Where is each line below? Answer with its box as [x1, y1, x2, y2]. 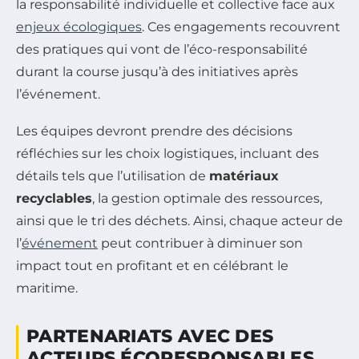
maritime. [16, 280, 78, 296]
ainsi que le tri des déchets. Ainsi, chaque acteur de [16, 212, 343, 228]
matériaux [209, 167, 279, 184]
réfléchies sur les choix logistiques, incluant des [16, 145, 319, 161]
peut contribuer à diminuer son [98, 235, 303, 251]
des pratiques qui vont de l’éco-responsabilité [16, 41, 308, 57]
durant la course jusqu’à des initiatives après [16, 63, 298, 79]
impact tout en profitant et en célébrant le [16, 257, 288, 273]
